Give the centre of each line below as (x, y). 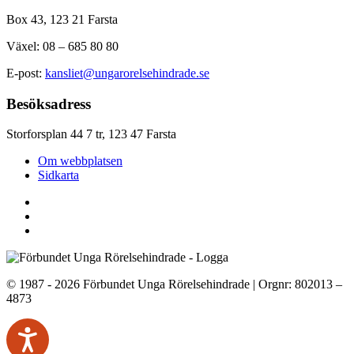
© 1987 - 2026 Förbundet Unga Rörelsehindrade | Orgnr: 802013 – (174, 284)
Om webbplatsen (80, 161)
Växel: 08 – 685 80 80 (62, 46)
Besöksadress (49, 104)
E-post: (26, 73)
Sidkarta (58, 175)
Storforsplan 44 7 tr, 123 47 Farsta (91, 134)
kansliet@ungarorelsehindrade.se (127, 73)
